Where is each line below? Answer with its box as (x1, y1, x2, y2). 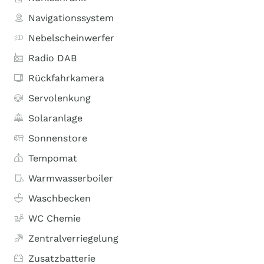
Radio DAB (28, 52, 77, 64)
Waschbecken (28, 193, 91, 204)
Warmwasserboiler (28, 173, 113, 184)
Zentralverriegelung (28, 233, 118, 244)
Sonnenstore (28, 133, 87, 144)
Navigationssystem (28, 12, 114, 24)
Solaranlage (28, 113, 82, 124)
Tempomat (28, 153, 77, 164)
